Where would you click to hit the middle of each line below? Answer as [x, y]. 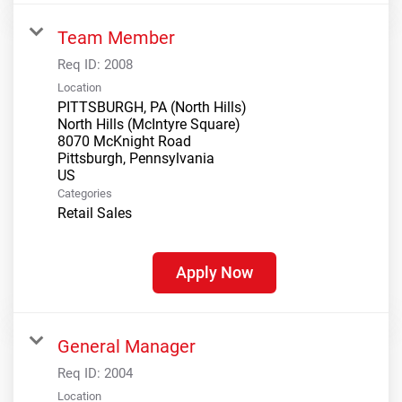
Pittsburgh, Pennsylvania [136, 159]
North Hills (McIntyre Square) [149, 125]
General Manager [127, 347]
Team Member [116, 38]
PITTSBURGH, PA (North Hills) [152, 108]
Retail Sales [95, 214]
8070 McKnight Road [124, 142]
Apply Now [214, 273]
